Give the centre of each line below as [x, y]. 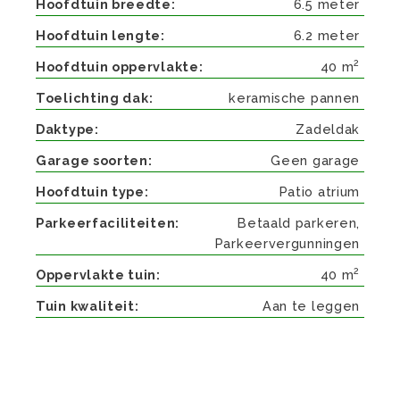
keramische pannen [294, 97]
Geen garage [315, 160]
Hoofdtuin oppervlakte [117, 66]
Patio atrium [319, 191]
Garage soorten [92, 160]
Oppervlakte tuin [96, 274]
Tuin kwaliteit [85, 305]
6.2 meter [326, 35]
